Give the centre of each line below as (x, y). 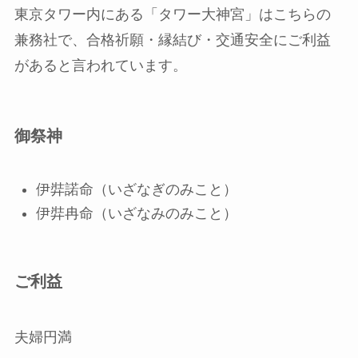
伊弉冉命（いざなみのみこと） (136, 214)
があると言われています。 (100, 66)
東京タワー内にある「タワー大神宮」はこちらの (172, 15)
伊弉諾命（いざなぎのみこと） (136, 189)
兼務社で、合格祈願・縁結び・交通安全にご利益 (172, 40)
